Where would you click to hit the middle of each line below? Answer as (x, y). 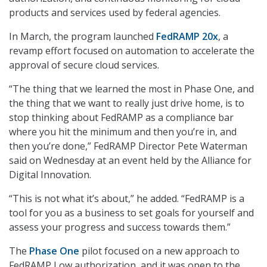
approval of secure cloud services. (84, 65)
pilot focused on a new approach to (159, 251)
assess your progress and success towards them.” (120, 227)
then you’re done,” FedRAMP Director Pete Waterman (128, 146)
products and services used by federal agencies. (115, 13)
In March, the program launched (83, 37)
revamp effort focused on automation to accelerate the (132, 51)
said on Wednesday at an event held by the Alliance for (130, 161)
